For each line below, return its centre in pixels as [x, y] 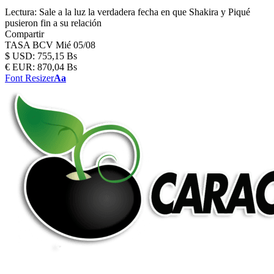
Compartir [24, 34]
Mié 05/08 [76, 45]
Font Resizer [29, 78]
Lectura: [21, 12]
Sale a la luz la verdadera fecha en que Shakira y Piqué [145, 12]
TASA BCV [30, 45]
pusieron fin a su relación [53, 23]
